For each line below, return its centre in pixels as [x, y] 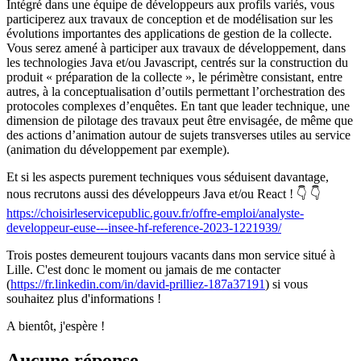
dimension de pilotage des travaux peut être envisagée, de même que [180, 120]
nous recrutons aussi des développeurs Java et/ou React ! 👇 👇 [164, 193]
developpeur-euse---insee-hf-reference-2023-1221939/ [144, 227]
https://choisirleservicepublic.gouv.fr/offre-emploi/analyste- [155, 213]
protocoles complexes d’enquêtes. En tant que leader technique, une [178, 106]
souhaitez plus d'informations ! [84, 298]
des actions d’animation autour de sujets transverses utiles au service [178, 135]
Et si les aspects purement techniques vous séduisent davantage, [168, 176]
